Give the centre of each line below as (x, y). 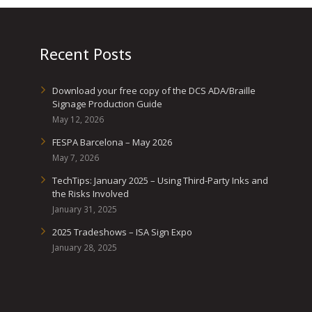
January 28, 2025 (84, 247)
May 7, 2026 (75, 157)
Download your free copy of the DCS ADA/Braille (154, 91)
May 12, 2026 (78, 119)
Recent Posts (85, 54)
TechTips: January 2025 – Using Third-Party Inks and (160, 180)
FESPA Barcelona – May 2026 (112, 142)
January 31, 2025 (84, 209)
